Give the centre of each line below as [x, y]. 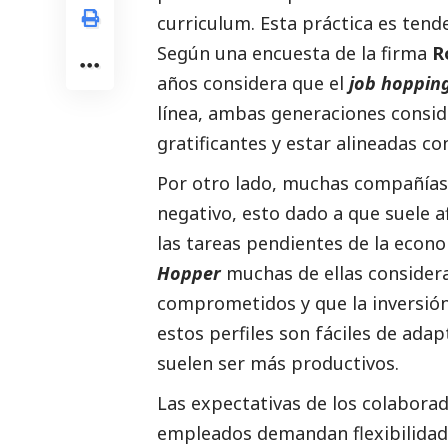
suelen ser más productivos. [278, 363]
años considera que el [253, 83]
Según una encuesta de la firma [294, 53]
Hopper [189, 273]
